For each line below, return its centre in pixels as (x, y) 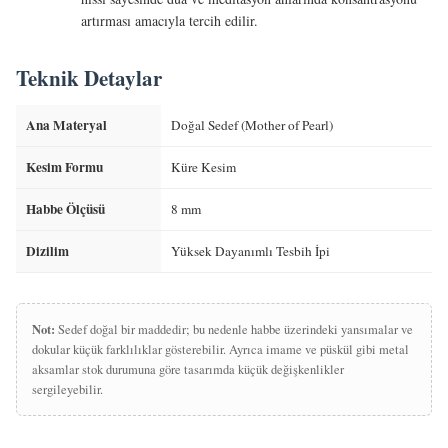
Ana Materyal (66, 125)
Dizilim (47, 251)
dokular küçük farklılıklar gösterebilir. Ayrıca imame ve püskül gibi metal (220, 349)
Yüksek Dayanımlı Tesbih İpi (250, 251)
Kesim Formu (64, 167)
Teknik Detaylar (89, 78)
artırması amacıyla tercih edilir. (169, 20)
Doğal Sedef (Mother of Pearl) (252, 125)
